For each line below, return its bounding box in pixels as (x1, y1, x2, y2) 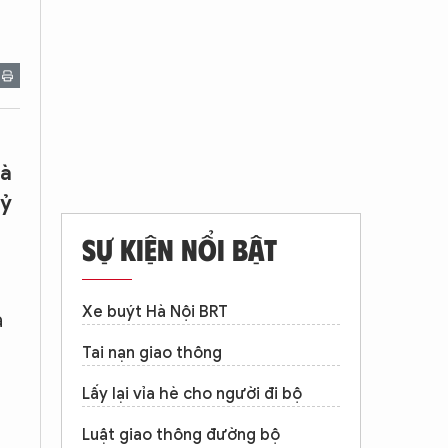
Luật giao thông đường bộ (82, 425, 280, 445)
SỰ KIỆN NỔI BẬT (82, 230, 277, 267)
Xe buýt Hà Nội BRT (82, 302, 228, 322)
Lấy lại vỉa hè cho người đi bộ (82, 384, 302, 404)
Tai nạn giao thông (82, 343, 222, 363)
